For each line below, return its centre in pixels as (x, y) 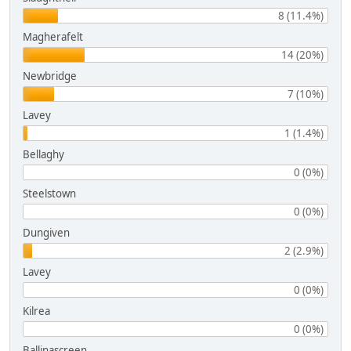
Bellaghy (43, 154)
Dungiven (46, 232)
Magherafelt (53, 36)
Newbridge (50, 76)
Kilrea (36, 311)
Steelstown (49, 193)
